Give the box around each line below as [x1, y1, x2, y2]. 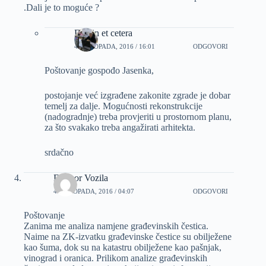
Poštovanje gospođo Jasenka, [45, 65, 154, 76]
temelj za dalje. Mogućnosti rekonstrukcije [45, 101, 202, 112]
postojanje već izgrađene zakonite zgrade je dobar [45, 90, 230, 101]
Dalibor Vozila [53, 173, 108, 183]
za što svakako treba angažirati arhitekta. [45, 122, 195, 133]
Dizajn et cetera [74, 28, 132, 39]
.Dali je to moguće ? [24, 2, 99, 13]
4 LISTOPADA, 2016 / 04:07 [53, 187, 134, 195]
